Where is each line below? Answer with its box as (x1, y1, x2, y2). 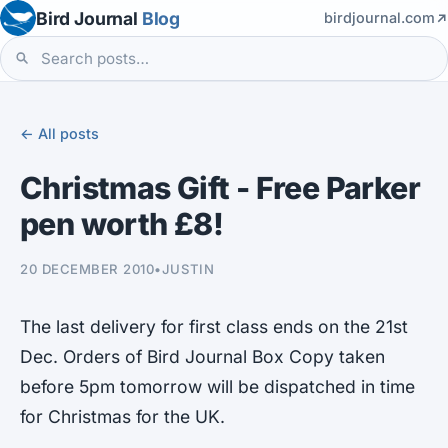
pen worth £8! (20, 205, 224, 242)
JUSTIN (161, 260, 215, 277)
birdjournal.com (324, 9, 435, 26)
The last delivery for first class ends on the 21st (20, 315, 408, 337)
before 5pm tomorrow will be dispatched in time (20, 375, 415, 397)
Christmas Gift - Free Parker (20, 169, 420, 206)
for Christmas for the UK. (20, 405, 225, 427)
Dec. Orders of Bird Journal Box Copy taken (20, 345, 385, 367)
